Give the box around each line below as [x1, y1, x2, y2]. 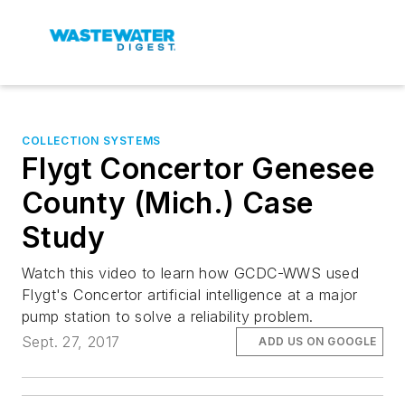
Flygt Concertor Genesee [22, 151, 375, 186]
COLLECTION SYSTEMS [22, 134, 161, 147]
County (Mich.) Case [22, 185, 314, 221]
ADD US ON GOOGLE [259, 334, 377, 349]
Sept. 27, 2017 [22, 333, 120, 352]
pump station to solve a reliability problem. [22, 307, 314, 325]
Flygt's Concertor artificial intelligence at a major [22, 286, 358, 304]
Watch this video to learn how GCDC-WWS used [22, 264, 360, 282]
